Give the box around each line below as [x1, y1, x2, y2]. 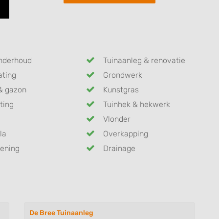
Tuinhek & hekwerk [103, 99, 170, 109]
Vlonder [103, 114, 131, 124]
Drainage [103, 143, 135, 153]
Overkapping [103, 129, 148, 138]
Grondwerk [103, 70, 142, 80]
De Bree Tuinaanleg [29, 208, 93, 217]
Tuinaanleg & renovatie [103, 55, 185, 65]
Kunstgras [103, 85, 139, 94]
